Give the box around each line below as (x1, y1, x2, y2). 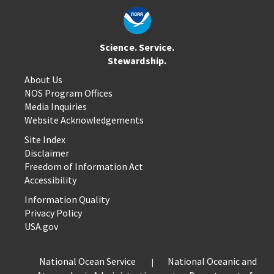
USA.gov (24, 220, 58, 233)
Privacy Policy (24, 207, 82, 220)
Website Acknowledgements (24, 114, 144, 127)
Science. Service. (99, 41, 175, 54)
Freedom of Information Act (24, 160, 143, 173)
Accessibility (24, 174, 76, 187)
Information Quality (24, 193, 109, 206)
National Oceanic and (167, 255, 257, 268)
